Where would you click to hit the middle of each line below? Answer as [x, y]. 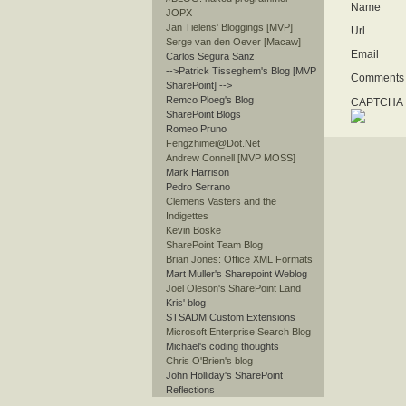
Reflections [190, 390]
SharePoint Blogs [203, 115]
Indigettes [187, 216]
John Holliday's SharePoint [224, 376]
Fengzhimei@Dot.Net [213, 144]
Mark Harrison [198, 173]
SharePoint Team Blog [214, 245]
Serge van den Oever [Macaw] [233, 42]
